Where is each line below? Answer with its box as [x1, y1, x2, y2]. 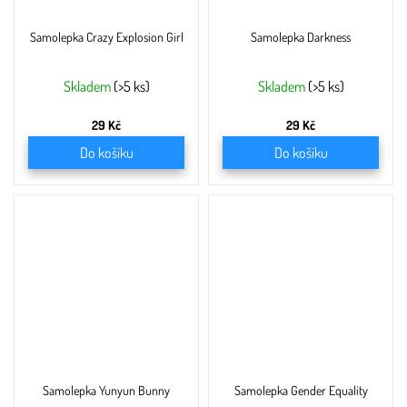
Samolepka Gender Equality [233, 382, 368, 398]
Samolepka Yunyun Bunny [43, 382, 170, 398]
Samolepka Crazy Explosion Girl [29, 29, 184, 45]
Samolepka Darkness [251, 29, 351, 45]
